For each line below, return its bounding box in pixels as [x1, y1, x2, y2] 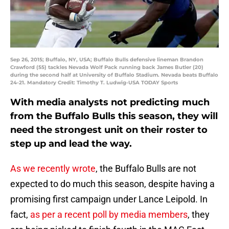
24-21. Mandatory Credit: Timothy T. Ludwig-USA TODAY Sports [10, 79, 178, 86]
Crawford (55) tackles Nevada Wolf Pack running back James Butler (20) [10, 64, 203, 71]
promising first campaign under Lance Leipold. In [10, 194, 208, 205]
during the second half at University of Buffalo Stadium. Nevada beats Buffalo [10, 72, 218, 79]
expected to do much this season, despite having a [10, 178, 215, 190]
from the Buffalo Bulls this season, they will [10, 110, 218, 122]
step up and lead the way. [10, 138, 132, 150]
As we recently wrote [10, 163, 96, 174]
